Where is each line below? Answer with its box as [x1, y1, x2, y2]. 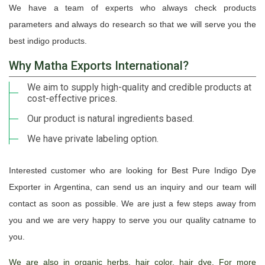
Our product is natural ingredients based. [27, 113, 194, 124]
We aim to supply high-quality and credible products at [27, 82, 251, 93]
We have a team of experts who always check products [9, 3, 256, 12]
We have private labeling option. [27, 133, 159, 144]
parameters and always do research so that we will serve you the [9, 20, 256, 29]
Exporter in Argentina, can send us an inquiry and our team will [9, 182, 256, 192]
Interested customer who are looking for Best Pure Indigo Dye [9, 166, 256, 175]
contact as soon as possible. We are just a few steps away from [9, 199, 256, 208]
